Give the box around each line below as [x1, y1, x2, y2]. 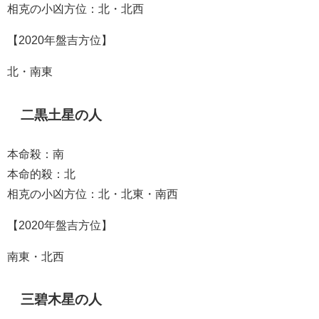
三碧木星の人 [21, 293, 103, 307]
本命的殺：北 [7, 167, 75, 179]
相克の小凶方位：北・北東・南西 [7, 187, 178, 199]
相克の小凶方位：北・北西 [7, 2, 144, 14]
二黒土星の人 [21, 108, 103, 122]
